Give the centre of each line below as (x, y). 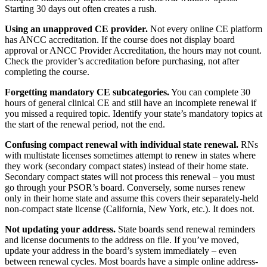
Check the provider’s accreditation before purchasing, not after (122, 61)
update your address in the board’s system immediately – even (121, 251)
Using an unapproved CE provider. (76, 29)
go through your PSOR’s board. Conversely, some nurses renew (125, 188)
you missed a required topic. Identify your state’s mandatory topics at (133, 114)
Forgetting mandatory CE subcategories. (87, 92)
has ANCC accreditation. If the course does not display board (120, 40)
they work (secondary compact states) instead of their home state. (127, 166)
